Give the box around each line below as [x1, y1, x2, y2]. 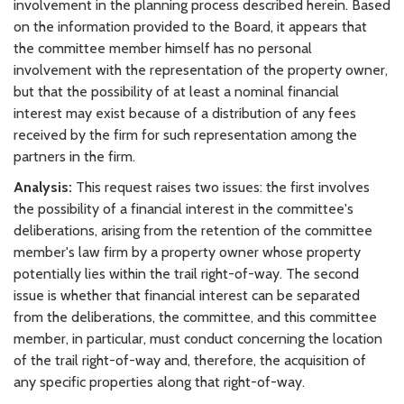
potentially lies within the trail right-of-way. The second [14, 264, 359, 282]
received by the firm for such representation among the [14, 125, 357, 143]
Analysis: [14, 178, 72, 196]
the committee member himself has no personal [14, 39, 312, 57]
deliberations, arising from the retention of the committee [14, 221, 372, 239]
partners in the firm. [14, 147, 135, 165]
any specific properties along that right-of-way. [14, 372, 305, 390]
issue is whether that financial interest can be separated [14, 286, 360, 304]
